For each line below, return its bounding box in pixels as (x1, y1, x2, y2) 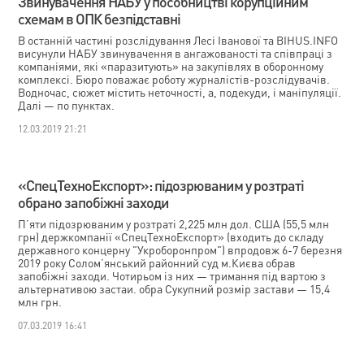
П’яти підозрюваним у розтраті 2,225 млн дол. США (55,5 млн (18, 216, 330, 231)
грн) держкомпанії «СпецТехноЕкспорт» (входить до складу (18, 229, 324, 244)
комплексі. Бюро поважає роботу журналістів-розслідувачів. (18, 71, 331, 86)
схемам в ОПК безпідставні (18, 9, 181, 28)
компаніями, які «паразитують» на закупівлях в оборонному (18, 58, 324, 73)
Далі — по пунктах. (18, 97, 115, 112)
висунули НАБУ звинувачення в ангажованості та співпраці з (18, 45, 333, 60)
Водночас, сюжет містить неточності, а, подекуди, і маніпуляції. (18, 84, 342, 99)
